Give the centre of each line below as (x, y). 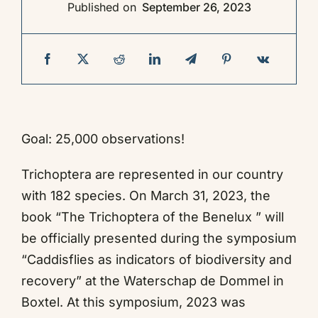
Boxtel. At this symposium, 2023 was (133, 302)
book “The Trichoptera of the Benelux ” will (152, 217)
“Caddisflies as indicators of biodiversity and (156, 259)
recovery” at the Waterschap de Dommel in (152, 281)
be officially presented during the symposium (159, 238)
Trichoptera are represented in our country (152, 174)
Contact (43, 44)
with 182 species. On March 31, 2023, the (146, 196)
